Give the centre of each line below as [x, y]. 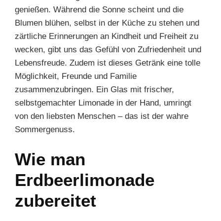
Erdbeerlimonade [85, 180]
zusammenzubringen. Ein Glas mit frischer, [94, 90]
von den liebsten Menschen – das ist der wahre [102, 116]
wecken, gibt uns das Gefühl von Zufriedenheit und [108, 50]
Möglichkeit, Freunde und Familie [76, 76]
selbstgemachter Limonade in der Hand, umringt [103, 103]
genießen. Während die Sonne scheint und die [99, 10]
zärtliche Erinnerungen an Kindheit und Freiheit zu [107, 36]
